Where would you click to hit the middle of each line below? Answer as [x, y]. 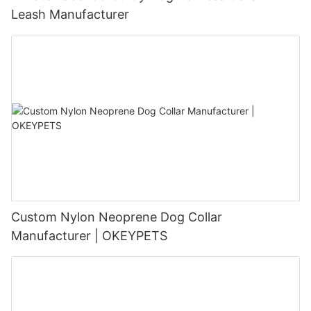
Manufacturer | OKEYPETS [89, 236]
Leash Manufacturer [70, 15]
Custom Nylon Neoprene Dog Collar [117, 217]
